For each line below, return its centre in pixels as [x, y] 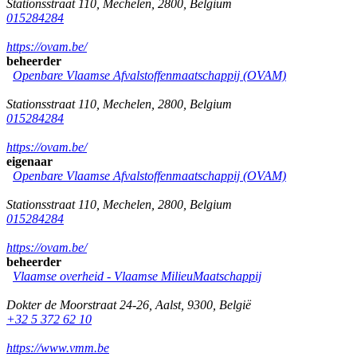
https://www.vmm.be [58, 347]
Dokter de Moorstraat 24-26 [78, 304]
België [235, 304]
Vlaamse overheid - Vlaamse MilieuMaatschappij [137, 276]
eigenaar [29, 161]
